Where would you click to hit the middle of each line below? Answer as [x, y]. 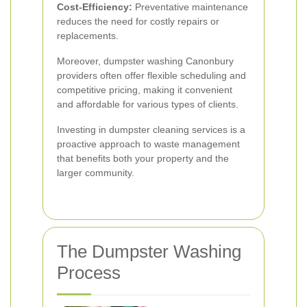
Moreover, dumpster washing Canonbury [145, 61]
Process [89, 273]
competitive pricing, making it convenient [145, 90]
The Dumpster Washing [149, 251]
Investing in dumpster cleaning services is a [151, 130]
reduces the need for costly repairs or [138, 21]
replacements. [88, 36]
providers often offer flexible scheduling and [151, 75]
